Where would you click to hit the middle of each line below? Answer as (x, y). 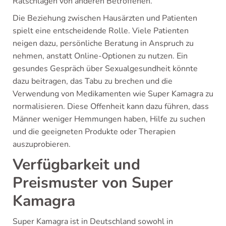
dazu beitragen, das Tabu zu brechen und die (93, 81)
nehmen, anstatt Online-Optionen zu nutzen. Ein (100, 56)
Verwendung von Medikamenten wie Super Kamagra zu (113, 94)
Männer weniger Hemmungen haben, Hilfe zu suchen (109, 119)
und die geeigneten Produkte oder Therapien (94, 132)
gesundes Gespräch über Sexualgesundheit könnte (105, 69)
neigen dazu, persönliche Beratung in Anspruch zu (103, 44)
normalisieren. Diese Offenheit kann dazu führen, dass (111, 107)
